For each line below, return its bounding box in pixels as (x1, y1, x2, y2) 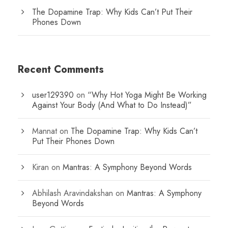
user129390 (32, 89, 74, 101)
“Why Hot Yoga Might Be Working (88, 89, 207, 101)
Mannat (32, 125, 57, 137)
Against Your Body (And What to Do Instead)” (32, 99, 192, 111)
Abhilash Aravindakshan (32, 187, 113, 199)
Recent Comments (18, 62, 104, 77)
